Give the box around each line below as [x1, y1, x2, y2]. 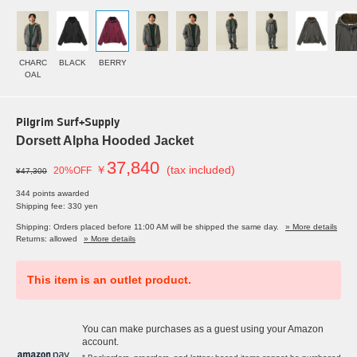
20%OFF [53, 165, 92, 177]
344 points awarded [16, 189, 89, 198]
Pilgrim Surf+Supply [16, 117, 120, 130]
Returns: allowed [16, 234, 77, 244]
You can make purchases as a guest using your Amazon [82, 324, 324, 335]
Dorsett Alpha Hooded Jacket [16, 134, 194, 148]
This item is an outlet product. [27, 273, 191, 287]
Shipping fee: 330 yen [16, 202, 98, 211]
